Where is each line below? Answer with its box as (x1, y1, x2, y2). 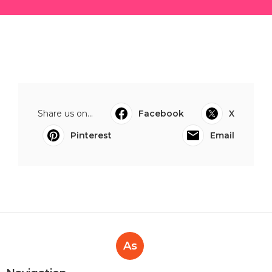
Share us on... (38, 108, 93, 119)
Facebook (138, 108, 184, 119)
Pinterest (70, 130, 112, 141)
